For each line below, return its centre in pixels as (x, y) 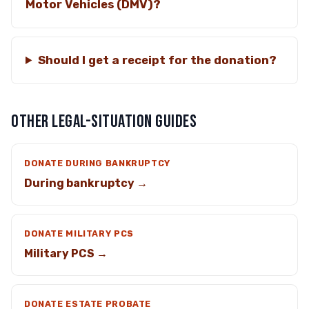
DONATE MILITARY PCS (79, 233)
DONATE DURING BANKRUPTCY (97, 163)
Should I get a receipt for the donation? (157, 60)
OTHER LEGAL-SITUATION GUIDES (104, 122)
